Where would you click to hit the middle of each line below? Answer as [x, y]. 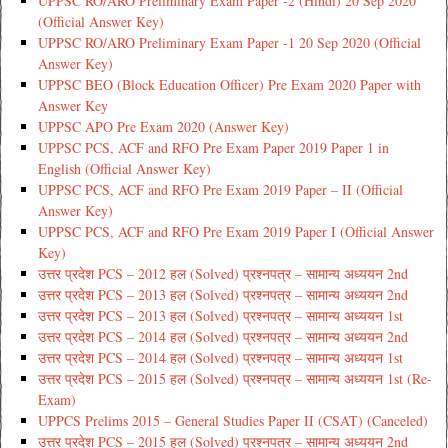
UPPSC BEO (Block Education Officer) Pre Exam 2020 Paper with [229, 84]
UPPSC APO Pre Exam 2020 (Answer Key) [163, 126]
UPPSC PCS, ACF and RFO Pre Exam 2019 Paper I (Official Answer [235, 231]
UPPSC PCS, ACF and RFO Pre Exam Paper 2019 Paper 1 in [213, 147]
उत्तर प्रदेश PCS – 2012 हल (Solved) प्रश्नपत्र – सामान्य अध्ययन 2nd [222, 273]
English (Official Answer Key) [124, 168]
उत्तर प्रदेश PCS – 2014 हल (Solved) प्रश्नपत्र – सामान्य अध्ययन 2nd [222, 336]
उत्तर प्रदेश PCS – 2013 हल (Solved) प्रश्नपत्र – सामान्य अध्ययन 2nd [222, 294]
